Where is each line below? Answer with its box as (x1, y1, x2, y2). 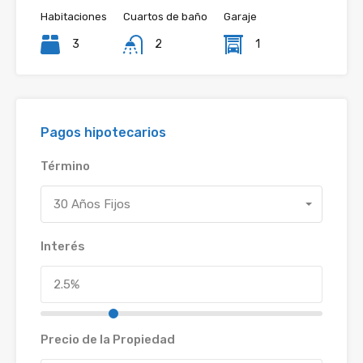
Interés (41, 239, 85, 254)
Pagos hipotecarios (41, 125, 166, 140)
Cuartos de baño (123, 11, 207, 23)
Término (41, 159, 90, 173)
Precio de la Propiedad (41, 332, 175, 347)
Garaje (224, 11, 257, 23)
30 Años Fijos (53, 197, 130, 211)
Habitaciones (41, 11, 107, 23)
